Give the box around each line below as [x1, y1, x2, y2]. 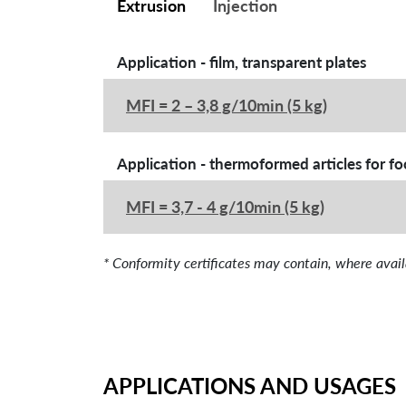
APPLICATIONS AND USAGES [103, 372, 396, 399]
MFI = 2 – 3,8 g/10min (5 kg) [126, 95, 327, 115]
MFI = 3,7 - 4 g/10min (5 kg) [126, 197, 324, 217]
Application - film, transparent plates [117, 53, 366, 72]
